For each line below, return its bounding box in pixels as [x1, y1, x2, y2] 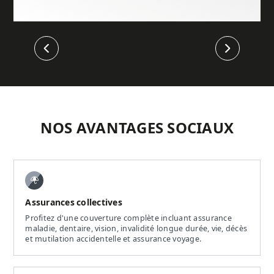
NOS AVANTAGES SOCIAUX [40, 119, 234, 137]
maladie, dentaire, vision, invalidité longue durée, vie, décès [25, 224, 248, 234]
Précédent [45, 48, 89, 58]
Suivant [226, 48, 259, 58]
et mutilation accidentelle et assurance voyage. [25, 234, 202, 244]
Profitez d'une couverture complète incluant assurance [25, 213, 232, 223]
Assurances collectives [25, 197, 122, 207]
